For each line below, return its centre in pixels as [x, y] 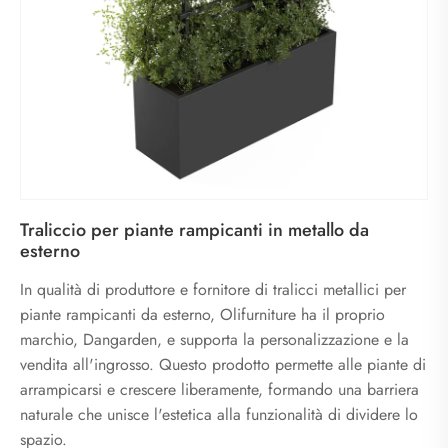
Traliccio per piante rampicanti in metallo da [194, 229]
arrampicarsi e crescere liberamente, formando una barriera [219, 389]
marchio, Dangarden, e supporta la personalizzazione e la [214, 339]
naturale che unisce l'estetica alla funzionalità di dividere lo [219, 414]
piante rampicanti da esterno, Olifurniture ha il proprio [202, 314]
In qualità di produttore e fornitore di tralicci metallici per [213, 289]
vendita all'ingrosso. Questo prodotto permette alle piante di [223, 364]
